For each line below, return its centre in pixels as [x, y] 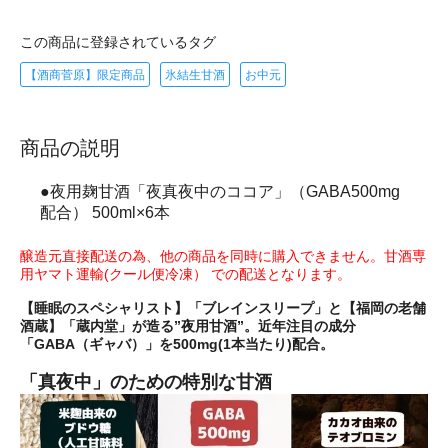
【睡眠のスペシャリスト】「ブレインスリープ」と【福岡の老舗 [223, 307]
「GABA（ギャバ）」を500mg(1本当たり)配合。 [177, 343]
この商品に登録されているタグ [118, 41]
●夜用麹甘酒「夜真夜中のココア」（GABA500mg [220, 191]
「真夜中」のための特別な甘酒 [146, 381]
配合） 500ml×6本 [105, 212]
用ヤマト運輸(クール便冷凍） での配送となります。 [185, 273]
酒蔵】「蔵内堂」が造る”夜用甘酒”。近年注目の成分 [188, 325]
